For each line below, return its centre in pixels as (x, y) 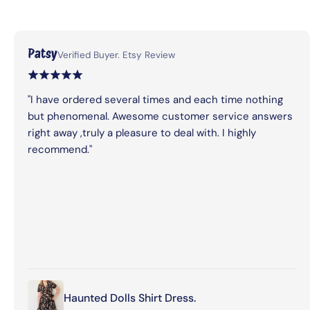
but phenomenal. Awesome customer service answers (160, 116)
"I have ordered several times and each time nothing (155, 99)
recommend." (60, 149)
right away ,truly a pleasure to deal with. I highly (142, 133)
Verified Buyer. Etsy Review (116, 55)
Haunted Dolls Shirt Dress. (130, 298)
